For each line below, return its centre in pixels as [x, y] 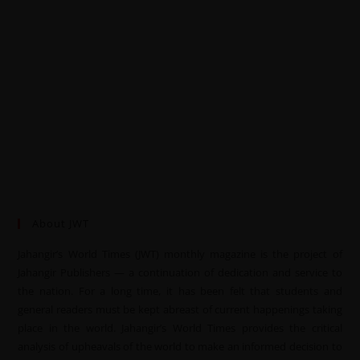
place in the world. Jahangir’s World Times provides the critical [180, 327]
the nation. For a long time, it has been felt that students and [180, 290]
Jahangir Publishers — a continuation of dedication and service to [180, 272]
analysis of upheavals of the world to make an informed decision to [180, 346]
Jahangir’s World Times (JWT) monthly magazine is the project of [180, 254]
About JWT [61, 223]
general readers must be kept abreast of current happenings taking [180, 309]
